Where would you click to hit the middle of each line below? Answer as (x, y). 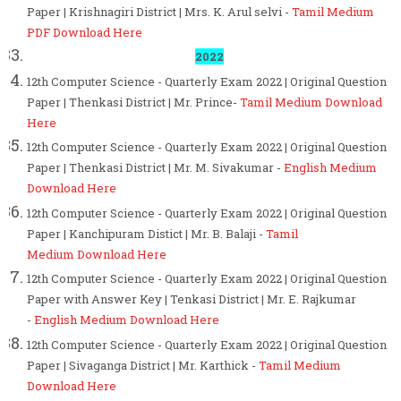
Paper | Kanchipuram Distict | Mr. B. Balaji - (146, 233)
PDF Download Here (85, 32)
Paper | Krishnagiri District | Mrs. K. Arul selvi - (159, 11)
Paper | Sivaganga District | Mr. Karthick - (143, 365)
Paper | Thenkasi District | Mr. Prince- (133, 102)
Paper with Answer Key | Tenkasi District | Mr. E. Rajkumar (192, 299)
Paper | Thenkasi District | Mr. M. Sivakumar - (155, 168)
